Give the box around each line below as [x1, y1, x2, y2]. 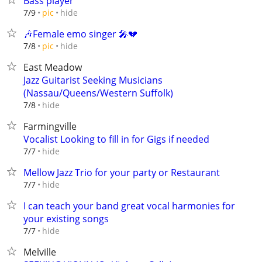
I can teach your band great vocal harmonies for [23, 199, 235, 212]
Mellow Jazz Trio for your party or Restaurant [23, 166, 220, 179]
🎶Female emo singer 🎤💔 [23, 27, 137, 40]
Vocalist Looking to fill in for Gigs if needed [23, 133, 209, 146]
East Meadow [23, 61, 82, 74]
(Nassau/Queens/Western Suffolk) [23, 87, 173, 99]
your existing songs [23, 212, 109, 225]
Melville [23, 246, 56, 258]
